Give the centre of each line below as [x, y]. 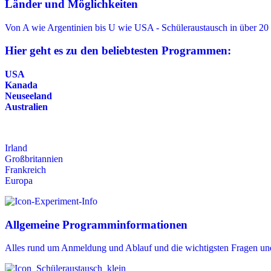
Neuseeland [28, 96]
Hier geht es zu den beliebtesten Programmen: [118, 51]
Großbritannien [34, 159]
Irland [16, 148]
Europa [19, 181]
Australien [26, 107]
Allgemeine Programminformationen [96, 224]
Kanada [21, 85]
